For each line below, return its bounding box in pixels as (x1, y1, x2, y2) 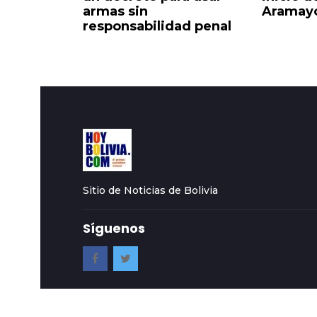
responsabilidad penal (83, 18, 231, 35)
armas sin (83, 4, 148, 20)
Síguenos (83, 219, 145, 238)
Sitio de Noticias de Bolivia (83, 184, 218, 197)
